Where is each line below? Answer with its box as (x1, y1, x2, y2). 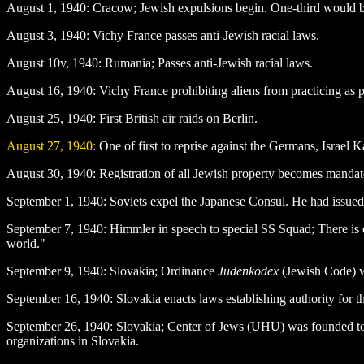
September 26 (6, 318, 77, 333)
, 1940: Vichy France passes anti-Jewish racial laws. (54, 28, 319, 42)
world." (6, 236, 45, 250)
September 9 (6, 263, 71, 278)
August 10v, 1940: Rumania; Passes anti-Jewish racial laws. (6, 55, 313, 70)
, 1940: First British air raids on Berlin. (60, 110, 258, 125)
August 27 (6, 138, 60, 153)
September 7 (6, 221, 71, 236)
